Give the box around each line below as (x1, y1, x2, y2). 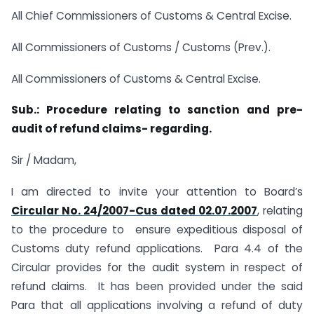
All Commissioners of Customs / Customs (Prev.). (11, 39, 271, 55)
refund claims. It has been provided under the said (11, 278, 303, 294)
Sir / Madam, (11, 153, 76, 168)
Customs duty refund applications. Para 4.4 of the (11, 240, 303, 256)
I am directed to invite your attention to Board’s (11, 184, 303, 199)
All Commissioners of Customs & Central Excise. (11, 71, 261, 86)
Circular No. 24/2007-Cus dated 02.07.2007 (11, 203, 257, 218)
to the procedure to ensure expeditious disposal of (11, 221, 303, 237)
